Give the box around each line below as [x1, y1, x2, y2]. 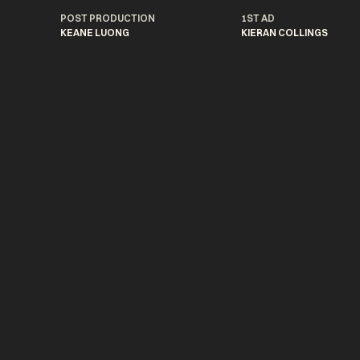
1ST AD [240, 12, 275, 25]
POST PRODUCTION [60, 12, 156, 25]
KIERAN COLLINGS [240, 27, 328, 39]
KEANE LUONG [60, 27, 130, 39]
